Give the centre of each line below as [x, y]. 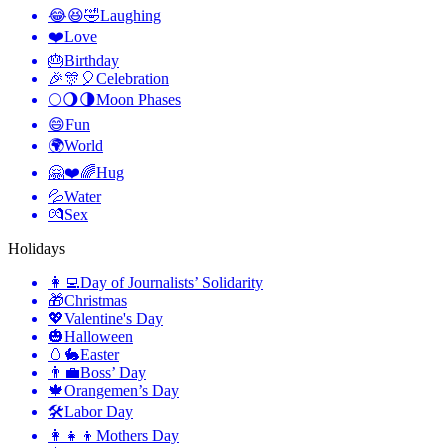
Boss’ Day [113, 373]
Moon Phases [138, 100]
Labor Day [98, 412]
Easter [99, 355]
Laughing [130, 16]
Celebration [132, 79]
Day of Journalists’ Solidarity [171, 283]
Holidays [36, 249]
